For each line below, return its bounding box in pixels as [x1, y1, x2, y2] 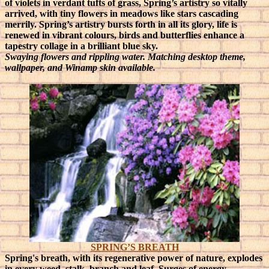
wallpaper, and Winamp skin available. [5, 62, 156, 73]
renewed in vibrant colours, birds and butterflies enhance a [5, 30, 244, 40]
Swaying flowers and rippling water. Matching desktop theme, [5, 52, 246, 62]
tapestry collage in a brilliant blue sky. [5, 41, 158, 51]
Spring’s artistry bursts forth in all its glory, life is [39, 19, 237, 29]
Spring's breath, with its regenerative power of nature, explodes [5, 253, 262, 263]
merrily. [5, 19, 39, 29]
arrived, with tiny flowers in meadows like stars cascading [5, 8, 238, 19]
